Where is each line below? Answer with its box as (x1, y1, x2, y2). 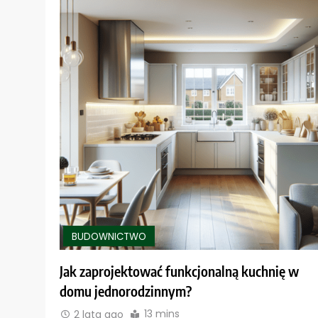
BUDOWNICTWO (72, 230, 146, 244)
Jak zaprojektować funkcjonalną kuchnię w (60, 263, 299, 280)
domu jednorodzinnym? (60, 283, 192, 300)
